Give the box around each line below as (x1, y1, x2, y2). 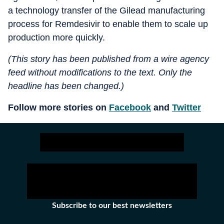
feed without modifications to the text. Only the (8, 67, 192, 77)
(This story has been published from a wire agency (8, 53, 209, 64)
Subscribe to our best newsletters (52, 201, 172, 209)
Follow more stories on (8, 102, 109, 112)
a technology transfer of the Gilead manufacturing (8, 5, 205, 15)
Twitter (172, 102, 201, 112)
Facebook (109, 102, 151, 112)
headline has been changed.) (8, 80, 124, 91)
